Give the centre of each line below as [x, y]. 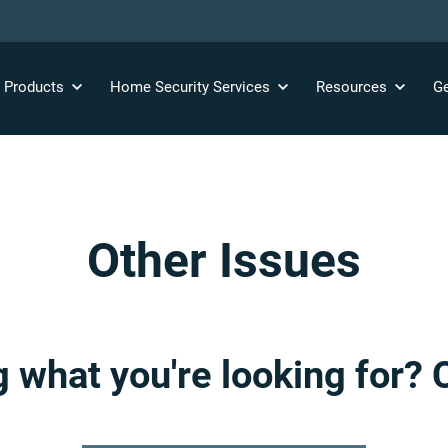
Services [243, 86]
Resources [353, 86]
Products [35, 86]
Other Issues [224, 260]
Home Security [161, 86]
